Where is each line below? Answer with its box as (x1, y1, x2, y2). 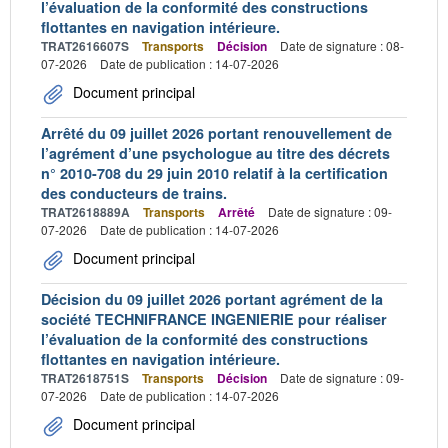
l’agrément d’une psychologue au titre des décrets (41, 142, 390, 163)
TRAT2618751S (41, 368, 129, 387)
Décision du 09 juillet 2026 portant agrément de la (41, 288, 383, 309)
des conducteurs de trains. (41, 182, 227, 203)
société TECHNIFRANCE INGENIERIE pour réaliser (41, 308, 387, 329)
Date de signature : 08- (280, 36, 404, 54)
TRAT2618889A (41, 202, 130, 221)
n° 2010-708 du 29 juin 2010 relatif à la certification (41, 162, 388, 183)
